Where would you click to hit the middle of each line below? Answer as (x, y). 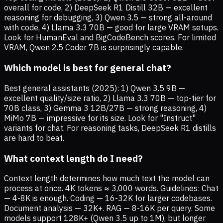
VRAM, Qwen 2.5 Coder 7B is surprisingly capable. (94, 48)
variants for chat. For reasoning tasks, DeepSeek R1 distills (110, 128)
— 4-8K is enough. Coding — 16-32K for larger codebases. (108, 198)
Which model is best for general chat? (88, 68)
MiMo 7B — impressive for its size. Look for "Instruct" (100, 118)
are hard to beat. (34, 138)
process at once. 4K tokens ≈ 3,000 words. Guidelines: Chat (111, 188)
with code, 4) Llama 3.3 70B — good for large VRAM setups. (111, 28)
